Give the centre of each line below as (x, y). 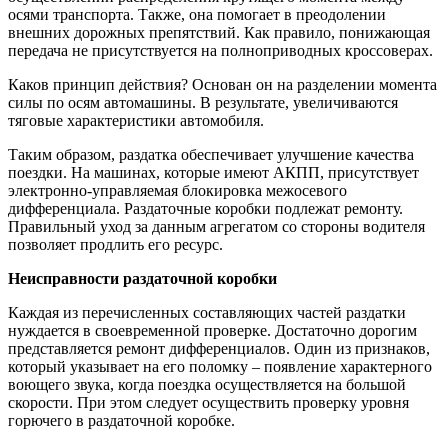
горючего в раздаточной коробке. (121, 420)
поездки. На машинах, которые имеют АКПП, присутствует (213, 172)
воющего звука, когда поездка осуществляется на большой (207, 384)
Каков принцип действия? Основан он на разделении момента (222, 84)
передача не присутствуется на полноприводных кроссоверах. (220, 50)
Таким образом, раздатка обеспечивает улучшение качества (211, 154)
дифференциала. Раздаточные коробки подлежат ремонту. (205, 208)
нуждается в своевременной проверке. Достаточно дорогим (212, 330)
